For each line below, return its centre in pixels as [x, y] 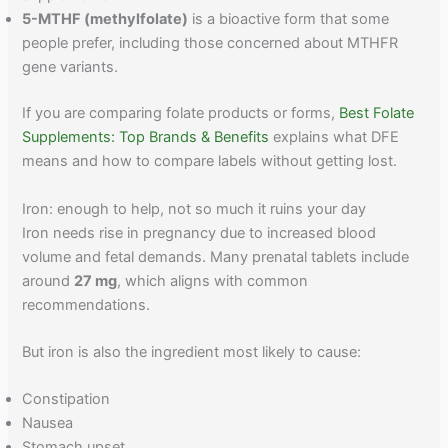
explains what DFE [334, 137]
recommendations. [86, 304]
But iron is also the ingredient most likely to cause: [192, 351]
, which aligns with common [213, 280]
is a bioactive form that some [289, 19]
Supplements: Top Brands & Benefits [146, 137]
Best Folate [377, 113]
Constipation [66, 399]
